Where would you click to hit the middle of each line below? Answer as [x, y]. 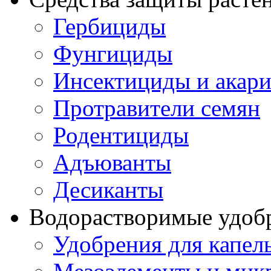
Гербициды [109, 26]
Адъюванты [112, 162]
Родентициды [121, 135]
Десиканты [108, 189]
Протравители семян [157, 108]
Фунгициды [113, 53]
